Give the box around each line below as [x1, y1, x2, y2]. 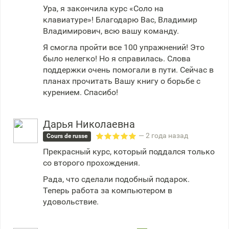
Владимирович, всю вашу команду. [43, 26, 179, 36]
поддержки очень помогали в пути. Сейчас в [43, 64, 214, 75]
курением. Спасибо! [43, 87, 118, 97]
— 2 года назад [139, 131, 189, 140]
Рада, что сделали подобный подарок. [43, 174, 190, 184]
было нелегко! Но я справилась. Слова [43, 53, 191, 63]
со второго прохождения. [43, 158, 140, 168]
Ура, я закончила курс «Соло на [43, 3, 164, 13]
